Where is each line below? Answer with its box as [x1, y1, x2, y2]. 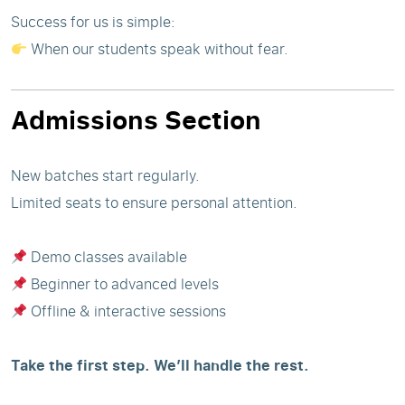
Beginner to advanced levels [27, 274, 220, 294]
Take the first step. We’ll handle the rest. [11, 355, 309, 375]
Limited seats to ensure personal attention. [11, 193, 297, 212]
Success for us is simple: [11, 12, 175, 32]
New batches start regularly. [11, 165, 200, 185]
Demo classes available [27, 247, 188, 267]
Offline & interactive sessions [27, 301, 227, 321]
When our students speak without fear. [27, 39, 289, 59]
